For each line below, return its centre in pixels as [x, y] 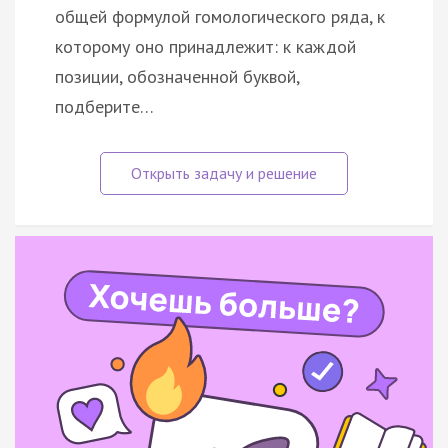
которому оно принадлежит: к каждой [205, 46]
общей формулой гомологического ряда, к [220, 16]
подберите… [104, 106]
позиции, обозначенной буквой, [177, 76]
